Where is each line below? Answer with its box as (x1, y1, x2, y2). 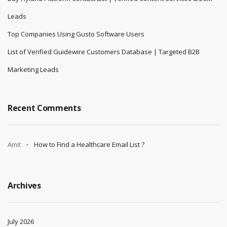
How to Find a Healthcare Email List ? (34, 140, 144, 149)
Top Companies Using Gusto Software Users (8, 29, 144, 39)
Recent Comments (8, 102, 81, 113)
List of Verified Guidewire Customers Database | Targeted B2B (8, 47, 200, 56)
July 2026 (8, 217, 34, 226)
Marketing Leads (8, 65, 59, 74)
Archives (8, 180, 41, 191)
